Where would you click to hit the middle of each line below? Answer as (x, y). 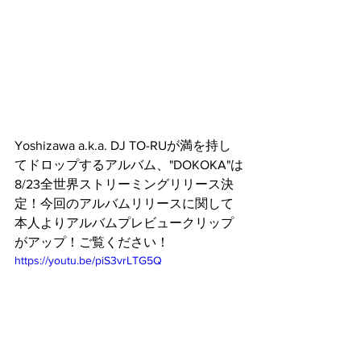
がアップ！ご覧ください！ (92, 242)
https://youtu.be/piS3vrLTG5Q (88, 260)
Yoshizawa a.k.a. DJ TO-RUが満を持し (123, 145)
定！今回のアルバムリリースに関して (124, 203)
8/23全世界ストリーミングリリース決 (124, 184)
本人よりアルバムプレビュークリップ (124, 223)
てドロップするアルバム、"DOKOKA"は (129, 165)
